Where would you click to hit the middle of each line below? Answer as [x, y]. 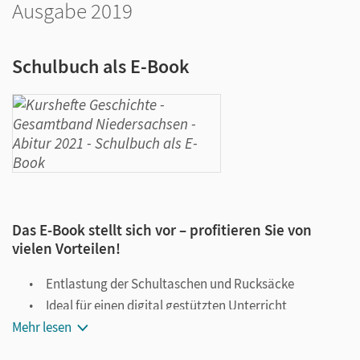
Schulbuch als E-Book [101, 66]
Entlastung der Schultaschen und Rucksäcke [170, 284]
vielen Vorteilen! [66, 248]
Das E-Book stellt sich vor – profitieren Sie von [162, 230]
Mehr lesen [42, 327]
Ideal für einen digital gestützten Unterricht [166, 305]
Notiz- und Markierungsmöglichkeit [144, 327]
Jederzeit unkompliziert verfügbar [141, 349]
